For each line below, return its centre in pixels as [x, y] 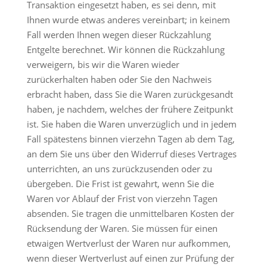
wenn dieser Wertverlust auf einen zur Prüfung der [130, 258]
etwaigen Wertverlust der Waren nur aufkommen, [128, 243]
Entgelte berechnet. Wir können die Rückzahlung [125, 49]
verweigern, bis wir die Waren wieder [103, 64]
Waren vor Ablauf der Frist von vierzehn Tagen [122, 198]
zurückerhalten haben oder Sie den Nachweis [119, 79]
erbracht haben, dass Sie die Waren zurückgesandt [130, 94]
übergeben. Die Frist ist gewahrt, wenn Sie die [120, 184]
